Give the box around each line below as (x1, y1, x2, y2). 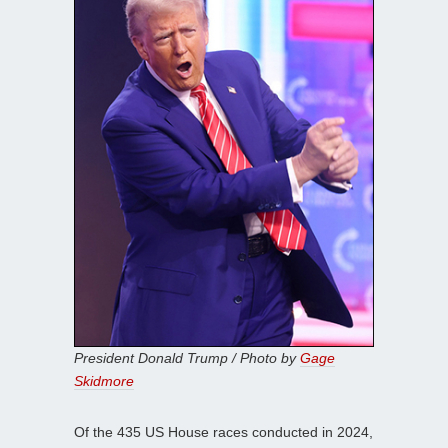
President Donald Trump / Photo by (74, 350, 300, 367)
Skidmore (74, 373, 134, 390)
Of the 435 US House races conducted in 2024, (74, 424, 373, 441)
